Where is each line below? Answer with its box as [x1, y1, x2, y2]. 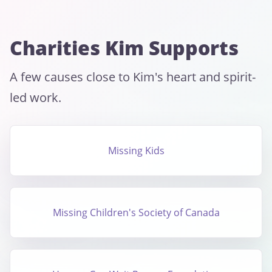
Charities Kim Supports [10, 35, 239, 61]
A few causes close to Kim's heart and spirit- [10, 69, 256, 86]
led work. [10, 89, 61, 106]
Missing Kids [107, 143, 165, 157]
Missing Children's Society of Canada [52, 205, 220, 219]
